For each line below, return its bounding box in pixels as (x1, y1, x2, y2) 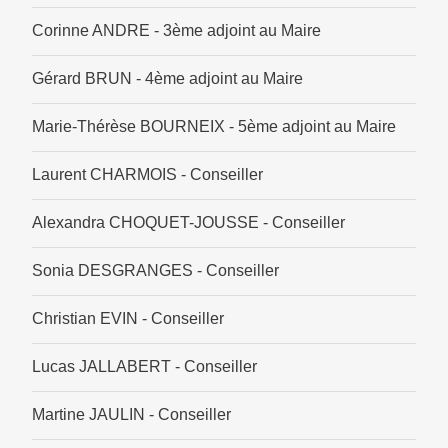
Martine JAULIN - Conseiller (32, 406, 231, 424)
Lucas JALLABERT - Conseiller (32, 358, 257, 376)
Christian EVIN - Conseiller (32, 310, 224, 328)
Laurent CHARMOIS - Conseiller (32, 166, 263, 184)
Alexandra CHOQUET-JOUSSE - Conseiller (32, 214, 345, 232)
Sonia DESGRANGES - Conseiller (32, 262, 279, 280)
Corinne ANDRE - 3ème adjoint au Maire (32, 22, 321, 40)
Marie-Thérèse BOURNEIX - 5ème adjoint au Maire (32, 118, 396, 136)
